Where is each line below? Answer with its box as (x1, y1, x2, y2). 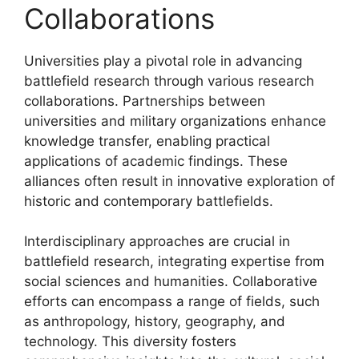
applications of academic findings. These (24, 152, 288, 169)
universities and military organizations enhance (24, 112, 326, 129)
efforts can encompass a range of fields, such (24, 293, 320, 309)
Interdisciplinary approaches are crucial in (24, 233, 290, 249)
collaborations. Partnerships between (24, 92, 265, 109)
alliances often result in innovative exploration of (24, 172, 335, 189)
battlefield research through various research (24, 72, 314, 89)
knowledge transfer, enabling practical (24, 132, 270, 149)
